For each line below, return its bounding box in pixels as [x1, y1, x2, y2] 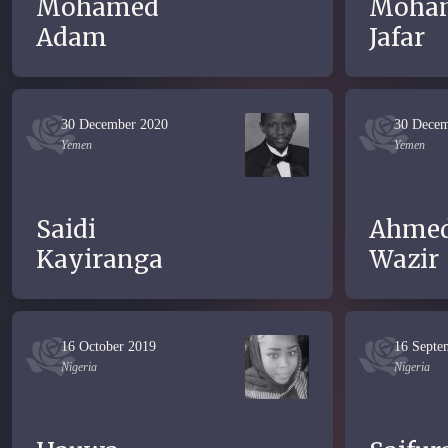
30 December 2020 [61, 117, 168, 132]
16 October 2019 [61, 339, 156, 354]
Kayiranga [36, 244, 163, 275]
